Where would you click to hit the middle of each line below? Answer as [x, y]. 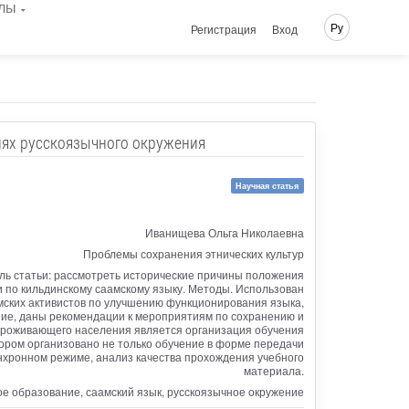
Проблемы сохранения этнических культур [193, 253]
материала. [273, 370]
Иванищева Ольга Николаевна [224, 232]
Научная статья [267, 185]
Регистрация [224, 28]
